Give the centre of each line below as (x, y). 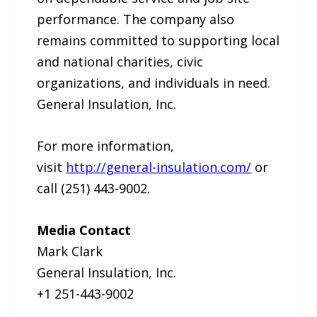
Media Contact (84, 230)
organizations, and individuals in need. (154, 83)
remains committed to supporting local (158, 41)
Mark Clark (70, 251)
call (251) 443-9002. (94, 188)
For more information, (106, 145)
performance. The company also (136, 19)
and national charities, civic (120, 62)
